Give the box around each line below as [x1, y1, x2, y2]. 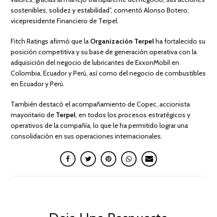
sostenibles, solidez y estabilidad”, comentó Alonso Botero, [11, 6, 189, 15]
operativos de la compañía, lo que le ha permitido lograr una [11, 121, 188, 130]
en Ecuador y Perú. [11, 79, 65, 89]
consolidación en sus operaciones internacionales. [11, 132, 163, 141]
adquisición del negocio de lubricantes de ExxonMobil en [11, 58, 180, 67]
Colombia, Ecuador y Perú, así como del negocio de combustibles [11, 69, 206, 78]
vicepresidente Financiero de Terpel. [11, 16, 119, 26]
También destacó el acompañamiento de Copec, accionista [11, 100, 190, 109]
